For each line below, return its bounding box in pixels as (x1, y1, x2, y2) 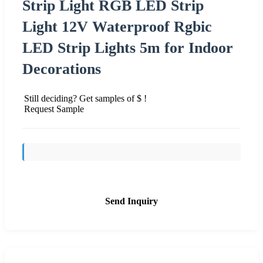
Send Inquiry (105, 195, 158, 206)
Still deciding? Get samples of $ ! (24, 93, 147, 103)
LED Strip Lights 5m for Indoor (22, 39, 233, 56)
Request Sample (24, 103, 84, 114)
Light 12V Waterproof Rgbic (22, 18, 212, 35)
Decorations (22, 60, 101, 77)
